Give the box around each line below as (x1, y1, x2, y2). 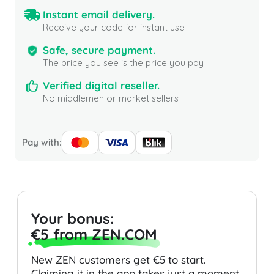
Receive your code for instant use (43, 21, 185, 34)
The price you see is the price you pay (43, 57, 204, 69)
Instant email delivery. (43, 8, 155, 21)
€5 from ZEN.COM (31, 225, 157, 244)
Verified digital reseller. (43, 79, 160, 92)
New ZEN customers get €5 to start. (31, 253, 206, 267)
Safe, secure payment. (43, 43, 155, 57)
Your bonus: (31, 209, 114, 228)
